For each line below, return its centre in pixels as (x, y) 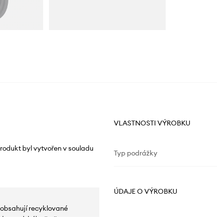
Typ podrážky (135, 153)
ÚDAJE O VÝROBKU (145, 192)
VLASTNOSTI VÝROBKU (152, 123)
